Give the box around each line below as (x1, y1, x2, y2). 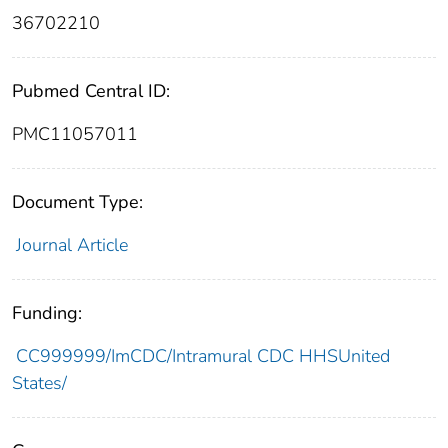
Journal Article (15, 233, 128, 258)
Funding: (12, 301, 82, 326)
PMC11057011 (12, 122, 138, 147)
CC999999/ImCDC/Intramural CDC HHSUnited (15, 344, 390, 369)
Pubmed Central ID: (12, 79, 170, 104)
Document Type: (12, 190, 143, 215)
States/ (12, 371, 67, 396)
